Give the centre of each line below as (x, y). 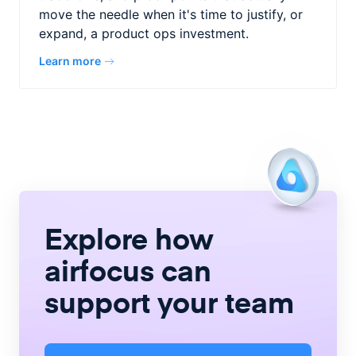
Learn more (70, 61)
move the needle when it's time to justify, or (171, 14)
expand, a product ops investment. (144, 33)
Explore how (129, 238)
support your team (169, 302)
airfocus (103, 270)
